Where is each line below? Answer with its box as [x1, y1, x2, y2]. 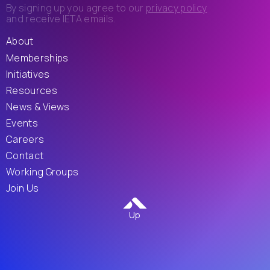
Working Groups [5, 165, 79, 179]
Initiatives [5, 67, 50, 81]
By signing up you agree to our [5, 1, 146, 15]
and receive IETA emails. [5, 12, 116, 26]
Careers [5, 133, 45, 146]
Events [5, 116, 38, 130]
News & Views [5, 99, 70, 113]
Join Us [5, 181, 39, 195]
